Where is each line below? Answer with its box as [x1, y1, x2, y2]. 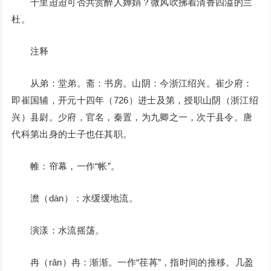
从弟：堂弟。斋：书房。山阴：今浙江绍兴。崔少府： [11, 78, 253, 89]
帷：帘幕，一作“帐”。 [11, 161, 120, 172]
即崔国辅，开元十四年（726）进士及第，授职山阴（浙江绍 [11, 95, 258, 106]
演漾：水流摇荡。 [11, 225, 105, 236]
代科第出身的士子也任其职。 [11, 129, 132, 140]
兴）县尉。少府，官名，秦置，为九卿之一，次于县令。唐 [11, 112, 253, 123]
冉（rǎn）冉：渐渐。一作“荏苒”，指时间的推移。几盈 [11, 257, 254, 268]
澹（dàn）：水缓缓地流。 [11, 193, 138, 204]
